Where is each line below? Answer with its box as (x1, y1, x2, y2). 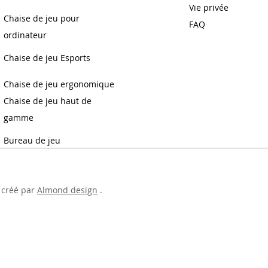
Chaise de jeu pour (4, 12, 80, 24)
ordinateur (4, 29, 47, 41)
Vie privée (188, 1, 229, 13)
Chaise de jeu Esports (4, 51, 91, 63)
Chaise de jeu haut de (4, 95, 92, 106)
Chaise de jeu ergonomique (4, 78, 115, 90)
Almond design (37, 184, 98, 196)
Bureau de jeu (4, 134, 61, 146)
